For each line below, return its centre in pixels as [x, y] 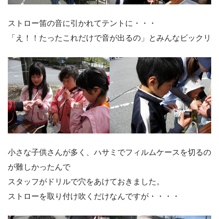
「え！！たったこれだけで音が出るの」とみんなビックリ [109, 38]
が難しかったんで [39, 167]
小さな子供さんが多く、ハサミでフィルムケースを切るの [109, 152]
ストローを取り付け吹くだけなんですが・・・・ [94, 196]
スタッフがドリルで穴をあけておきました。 [86, 181]
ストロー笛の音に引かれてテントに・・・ [82, 23]
